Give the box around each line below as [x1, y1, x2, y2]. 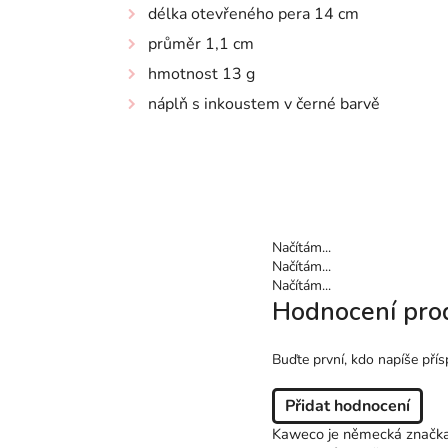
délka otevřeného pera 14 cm [148, 3, 359, 25]
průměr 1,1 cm [148, 33, 254, 55]
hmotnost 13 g [148, 63, 255, 85]
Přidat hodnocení [285, 394, 410, 417]
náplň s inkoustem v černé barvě [148, 93, 380, 115]
